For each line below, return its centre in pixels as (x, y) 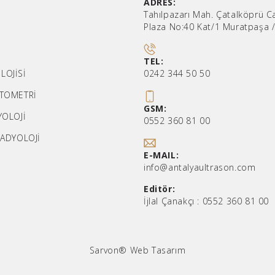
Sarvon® (110, 250)
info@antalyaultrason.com (200, 167)
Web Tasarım (158, 250)
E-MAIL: (161, 155)
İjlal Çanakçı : (173, 201)
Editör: (160, 188)
